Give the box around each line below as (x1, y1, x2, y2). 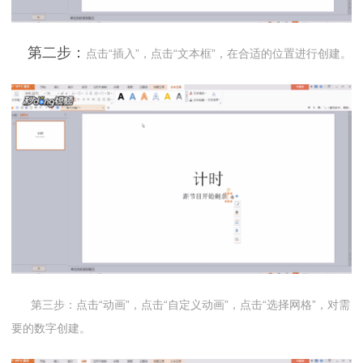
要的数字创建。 (11, 322, 91, 335)
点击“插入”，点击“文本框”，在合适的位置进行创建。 (86, 47, 352, 61)
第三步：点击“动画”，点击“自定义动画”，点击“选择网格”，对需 (11, 298, 350, 312)
